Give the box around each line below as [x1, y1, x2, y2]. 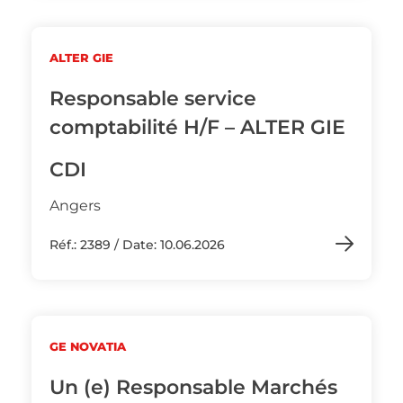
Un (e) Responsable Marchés [49, 375, 337, 399]
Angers [49, 197, 101, 214]
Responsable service [49, 86, 256, 111]
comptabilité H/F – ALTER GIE [49, 115, 345, 139]
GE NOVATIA [49, 339, 126, 354]
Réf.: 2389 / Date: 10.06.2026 [49, 237, 225, 253]
